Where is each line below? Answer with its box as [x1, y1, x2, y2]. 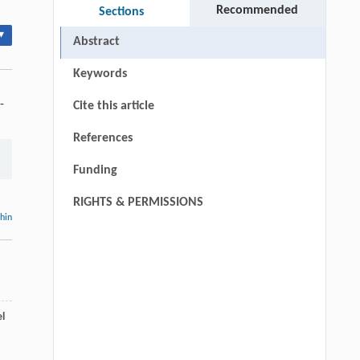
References [72, 132, 133, 145]
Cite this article [72, 100, 154, 113]
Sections [99, 6, 145, 19]
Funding [72, 164, 117, 178]
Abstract [72, 35, 120, 49]
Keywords [72, 67, 127, 81]
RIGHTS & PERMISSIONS [72, 196, 203, 210]
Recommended [216, 4, 299, 18]
